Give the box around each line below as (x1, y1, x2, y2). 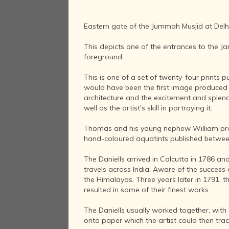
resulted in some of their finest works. (84, 185, 211, 194)
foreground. (84, 52, 124, 61)
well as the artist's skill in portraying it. (84, 103, 213, 112)
